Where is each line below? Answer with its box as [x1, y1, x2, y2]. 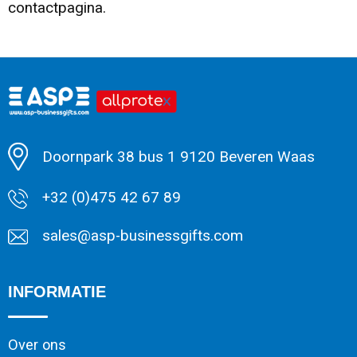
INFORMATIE [7, 283, 106, 301]
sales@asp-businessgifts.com [41, 227, 243, 245]
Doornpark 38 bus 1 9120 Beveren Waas [41, 147, 315, 166]
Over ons [7, 336, 66, 354]
